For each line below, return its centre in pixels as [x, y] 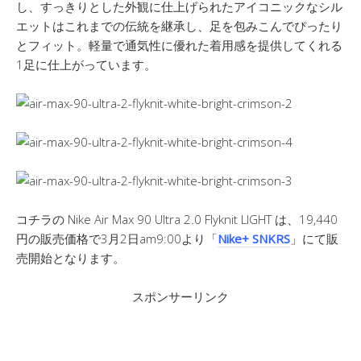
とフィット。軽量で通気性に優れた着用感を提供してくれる [179, 45]
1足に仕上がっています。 [86, 64]
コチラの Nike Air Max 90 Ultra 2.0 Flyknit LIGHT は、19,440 [177, 219]
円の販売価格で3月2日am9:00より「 [117, 238]
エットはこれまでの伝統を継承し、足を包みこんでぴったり [179, 25]
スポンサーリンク [180, 296]
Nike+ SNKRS [254, 238]
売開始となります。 [71, 257]
